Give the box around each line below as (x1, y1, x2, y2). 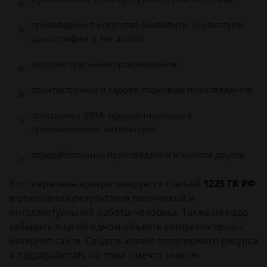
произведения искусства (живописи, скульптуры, (31, 18, 247, 30)
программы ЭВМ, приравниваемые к (31, 109, 193, 121)
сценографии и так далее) (31, 32, 143, 44)
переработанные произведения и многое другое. (31, 148, 247, 160)
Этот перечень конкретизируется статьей (9, 177, 203, 190)
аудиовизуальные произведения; (31, 58, 179, 70)
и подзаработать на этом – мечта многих (9, 249, 199, 262)
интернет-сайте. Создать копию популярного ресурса (9, 234, 258, 247)
